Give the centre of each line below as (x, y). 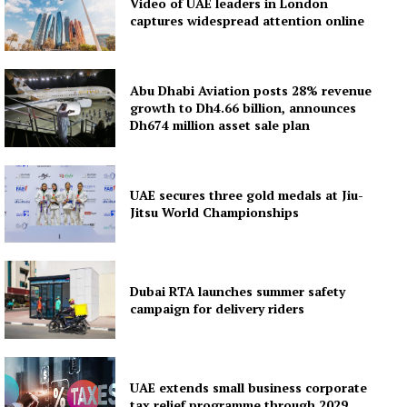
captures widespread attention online (248, 21)
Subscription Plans (87, 26)
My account (65, 54)
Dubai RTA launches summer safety (238, 292)
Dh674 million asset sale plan (220, 125)
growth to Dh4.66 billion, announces (243, 108)
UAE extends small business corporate (249, 387)
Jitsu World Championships (215, 213)
